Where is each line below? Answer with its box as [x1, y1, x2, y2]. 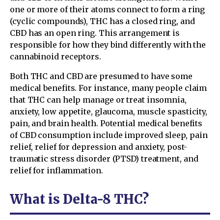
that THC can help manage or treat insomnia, [10, 94, 187, 105]
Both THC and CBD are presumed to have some [10, 71, 192, 81]
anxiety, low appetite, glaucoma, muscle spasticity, [10, 106, 208, 116]
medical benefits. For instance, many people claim [10, 82, 207, 93]
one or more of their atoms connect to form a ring [10, 4, 205, 14]
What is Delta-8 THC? [10, 191, 149, 207]
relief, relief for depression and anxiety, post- [10, 141, 188, 152]
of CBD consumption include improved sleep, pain [10, 130, 208, 140]
